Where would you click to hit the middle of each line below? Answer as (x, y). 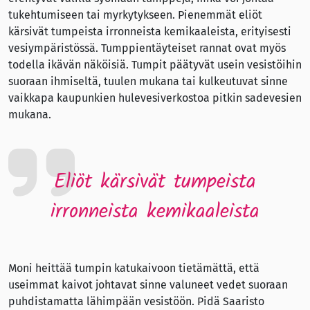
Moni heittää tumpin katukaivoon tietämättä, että (134, 268)
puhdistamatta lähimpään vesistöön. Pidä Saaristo (136, 302)
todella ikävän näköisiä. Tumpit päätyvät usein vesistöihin (155, 65)
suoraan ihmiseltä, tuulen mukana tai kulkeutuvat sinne (148, 82)
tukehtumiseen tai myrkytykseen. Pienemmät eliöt (135, 15)
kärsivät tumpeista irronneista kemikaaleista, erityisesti (150, 32)
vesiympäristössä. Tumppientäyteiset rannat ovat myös (147, 48)
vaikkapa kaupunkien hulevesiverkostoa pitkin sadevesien (155, 98)
